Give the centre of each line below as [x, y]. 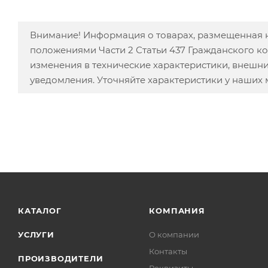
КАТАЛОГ [40, 211]
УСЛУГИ [36, 234]
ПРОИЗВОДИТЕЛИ [61, 258]
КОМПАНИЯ [177, 211]
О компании [174, 234]
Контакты [168, 251]
